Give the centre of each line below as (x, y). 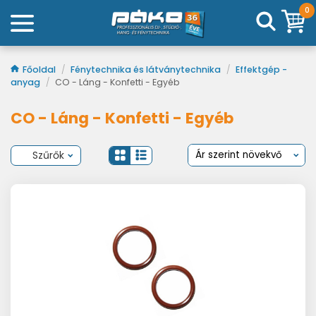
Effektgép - (261, 69)
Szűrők (48, 155)
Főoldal (40, 69)
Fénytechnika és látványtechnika (147, 69)
